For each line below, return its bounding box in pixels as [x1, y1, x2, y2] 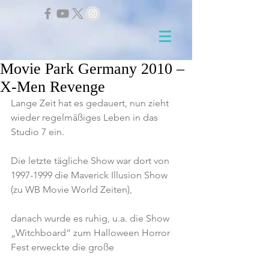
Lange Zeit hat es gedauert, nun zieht [11, 97, 171, 109]
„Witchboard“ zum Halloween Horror [11, 227, 172, 238]
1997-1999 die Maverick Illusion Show [11, 169, 170, 181]
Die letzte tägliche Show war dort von [11, 155, 172, 166]
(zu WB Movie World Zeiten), [11, 184, 132, 195]
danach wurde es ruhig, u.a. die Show [11, 213, 172, 224]
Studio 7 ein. [11, 126, 64, 138]
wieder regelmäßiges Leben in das [11, 112, 160, 123]
